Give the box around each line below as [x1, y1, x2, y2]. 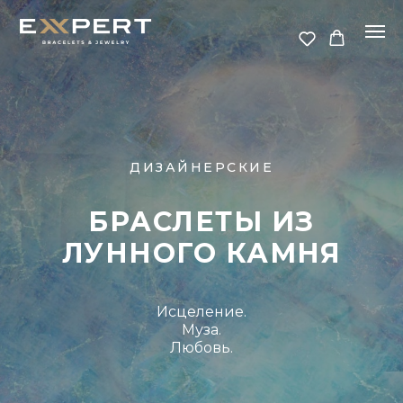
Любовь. [170, 339, 233, 356]
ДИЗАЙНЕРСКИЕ [130, 159, 273, 175]
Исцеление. [157, 303, 246, 320]
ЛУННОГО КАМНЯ [61, 237, 342, 270]
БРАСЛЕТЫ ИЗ [88, 205, 315, 238]
